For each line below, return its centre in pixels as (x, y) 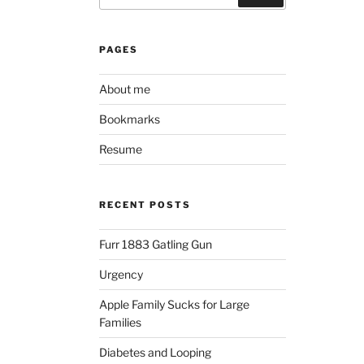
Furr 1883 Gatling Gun (155, 244)
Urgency (121, 274)
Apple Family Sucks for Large (174, 304)
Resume (120, 149)
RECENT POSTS (145, 204)
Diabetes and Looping (155, 352)
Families (120, 322)
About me (124, 89)
